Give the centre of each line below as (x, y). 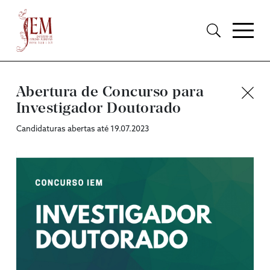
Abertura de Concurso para (110, 92)
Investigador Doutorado (99, 108)
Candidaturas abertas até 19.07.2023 (82, 129)
